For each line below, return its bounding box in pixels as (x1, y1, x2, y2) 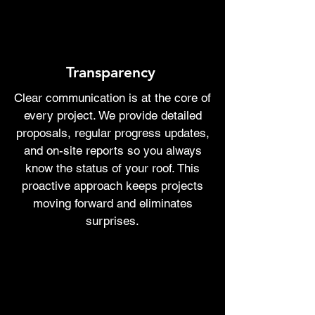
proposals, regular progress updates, (15, 126, 210, 140)
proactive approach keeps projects (22, 179, 203, 193)
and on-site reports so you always (23, 143, 202, 157)
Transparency (65, 63, 155, 81)
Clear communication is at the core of (14, 91, 211, 105)
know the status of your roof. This (25, 161, 200, 175)
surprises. (86, 214, 139, 228)
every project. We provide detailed (23, 108, 202, 122)
